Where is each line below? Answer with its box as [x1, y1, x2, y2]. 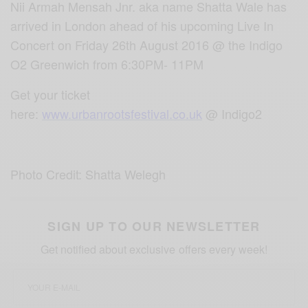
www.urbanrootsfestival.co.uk [42, 104, 203, 122]
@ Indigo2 [202, 104, 263, 122]
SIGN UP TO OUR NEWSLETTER [47, 217, 261, 235]
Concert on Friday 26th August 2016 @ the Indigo [10, 35, 283, 54]
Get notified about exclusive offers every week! [41, 241, 267, 257]
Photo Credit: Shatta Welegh [10, 164, 166, 183]
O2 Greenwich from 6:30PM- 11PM [10, 54, 204, 73]
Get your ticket [10, 85, 91, 103]
